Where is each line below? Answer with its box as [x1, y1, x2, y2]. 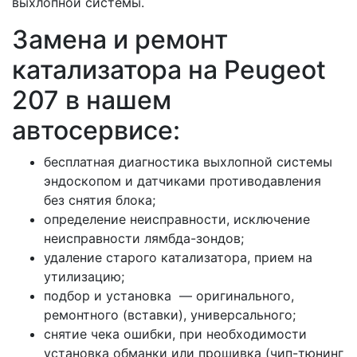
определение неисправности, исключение [44, 211, 310, 228]
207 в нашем [12, 84, 171, 116]
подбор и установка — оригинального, [44, 288, 294, 304]
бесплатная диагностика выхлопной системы [44, 154, 332, 171]
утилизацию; [44, 269, 124, 285]
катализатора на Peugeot [12, 54, 326, 86]
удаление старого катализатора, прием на [44, 249, 312, 266]
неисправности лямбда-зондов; [44, 230, 244, 247]
